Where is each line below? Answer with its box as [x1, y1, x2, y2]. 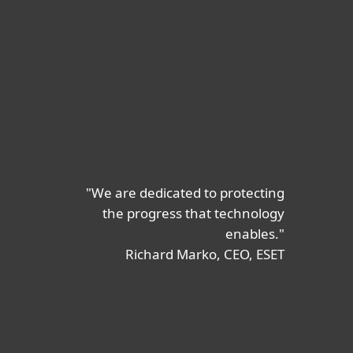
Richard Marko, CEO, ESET [125, 245, 284, 263]
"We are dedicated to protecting [86, 184, 284, 202]
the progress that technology [102, 204, 284, 222]
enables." [225, 225, 284, 243]
